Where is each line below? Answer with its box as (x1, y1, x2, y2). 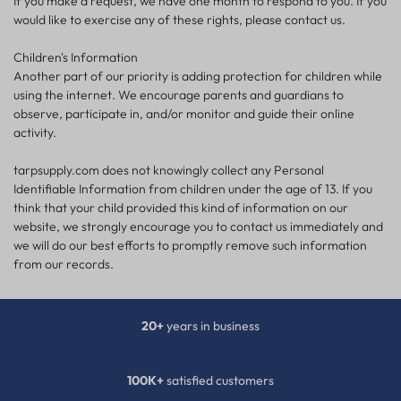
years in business (164, 318, 260, 335)
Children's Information (13, 49, 138, 66)
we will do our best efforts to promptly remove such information (13, 237, 367, 254)
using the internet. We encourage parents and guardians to (13, 87, 344, 104)
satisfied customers (164, 372, 274, 389)
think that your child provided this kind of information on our (13, 200, 348, 217)
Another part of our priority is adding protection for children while (13, 68, 382, 85)
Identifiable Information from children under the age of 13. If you (13, 181, 372, 198)
